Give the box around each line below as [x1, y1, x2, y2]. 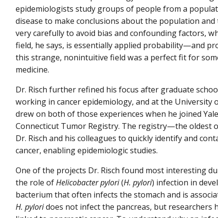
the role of [16, 177, 56, 188]
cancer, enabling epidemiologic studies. [16, 145, 158, 156]
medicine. [16, 64, 49, 75]
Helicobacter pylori [56, 177, 119, 188]
